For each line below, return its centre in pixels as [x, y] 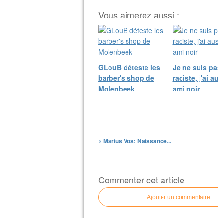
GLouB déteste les [129, 67]
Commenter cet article [141, 180]
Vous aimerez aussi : [139, 15]
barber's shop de [126, 78]
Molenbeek [117, 89]
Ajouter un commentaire [179, 197]
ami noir [186, 89]
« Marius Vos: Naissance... [135, 141]
